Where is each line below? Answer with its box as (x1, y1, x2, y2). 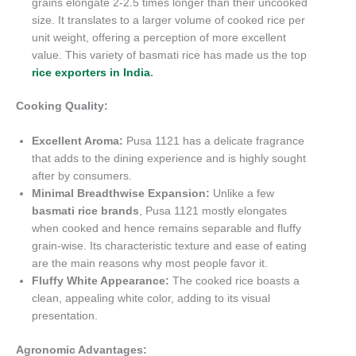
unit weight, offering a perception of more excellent (32, 31, 286, 44)
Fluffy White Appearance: (32, 275, 169, 288)
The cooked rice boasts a (169, 275, 300, 288)
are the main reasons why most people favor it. (32, 257, 268, 270)
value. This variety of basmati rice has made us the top (32, 48, 307, 61)
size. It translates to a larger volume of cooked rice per (32, 14, 305, 26)
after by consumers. (32, 170, 132, 183)
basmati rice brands (32, 205, 139, 218)
